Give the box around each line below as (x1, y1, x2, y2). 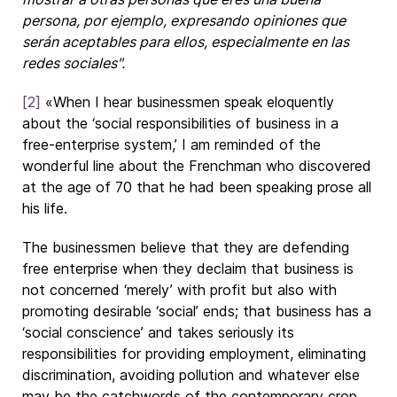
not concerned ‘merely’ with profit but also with (22, 281, 337, 299)
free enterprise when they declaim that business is (22, 260, 354, 277)
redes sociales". (22, 54, 125, 72)
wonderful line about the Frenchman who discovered (22, 157, 371, 175)
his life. (22, 199, 67, 217)
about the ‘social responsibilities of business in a (22, 114, 339, 132)
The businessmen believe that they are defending (22, 238, 349, 256)
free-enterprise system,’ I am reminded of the (22, 136, 321, 153)
